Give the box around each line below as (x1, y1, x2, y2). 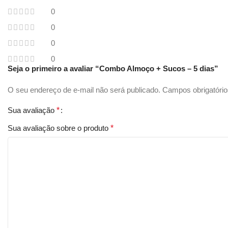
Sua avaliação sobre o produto (8, 124, 110, 133)
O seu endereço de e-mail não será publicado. (8, 85, 160, 95)
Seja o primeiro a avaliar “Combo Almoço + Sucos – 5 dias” (8, 64, 218, 73)
